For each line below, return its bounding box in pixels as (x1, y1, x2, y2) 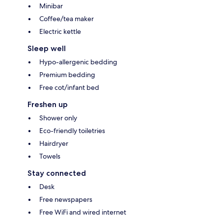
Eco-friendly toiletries (39, 126, 105, 135)
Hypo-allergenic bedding (39, 57, 117, 66)
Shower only (39, 113, 77, 122)
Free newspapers (39, 194, 92, 204)
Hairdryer (39, 138, 68, 148)
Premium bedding (39, 70, 95, 79)
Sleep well (27, 43, 66, 53)
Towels (39, 151, 60, 161)
